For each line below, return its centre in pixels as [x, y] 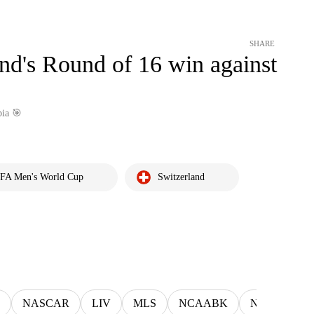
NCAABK [203, 303]
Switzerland [181, 177]
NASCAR [46, 303]
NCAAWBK [280, 303]
